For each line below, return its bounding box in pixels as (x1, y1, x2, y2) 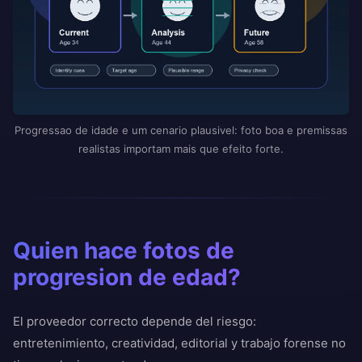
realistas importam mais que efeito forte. (78, 142, 284, 156)
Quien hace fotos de (13, 237, 234, 265)
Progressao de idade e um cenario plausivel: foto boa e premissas (15, 124, 347, 137)
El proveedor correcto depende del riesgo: (13, 314, 256, 330)
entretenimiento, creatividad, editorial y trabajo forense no (13, 335, 346, 351)
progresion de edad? (13, 263, 241, 292)
